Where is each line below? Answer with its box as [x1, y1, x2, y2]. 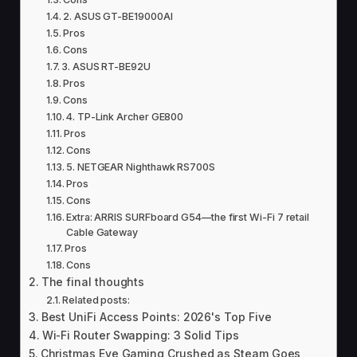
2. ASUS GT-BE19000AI [63, 10, 173, 22]
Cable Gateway [66, 226, 139, 238]
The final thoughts [41, 275, 145, 288]
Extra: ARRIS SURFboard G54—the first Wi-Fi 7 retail [66, 210, 310, 223]
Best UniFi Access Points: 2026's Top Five [41, 310, 272, 324]
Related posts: [62, 293, 131, 306]
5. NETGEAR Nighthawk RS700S [66, 160, 215, 173]
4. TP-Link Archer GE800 [66, 110, 184, 123]
